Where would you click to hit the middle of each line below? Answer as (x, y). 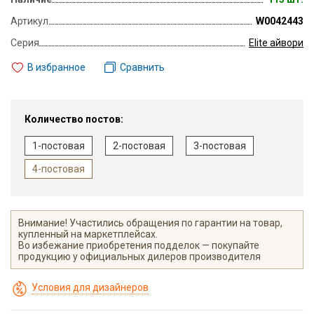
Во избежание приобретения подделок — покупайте (139, 246)
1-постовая (59, 146)
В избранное (56, 68)
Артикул (29, 21)
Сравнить (142, 68)
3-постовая (220, 146)
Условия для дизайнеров (90, 288)
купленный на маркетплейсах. (88, 234)
